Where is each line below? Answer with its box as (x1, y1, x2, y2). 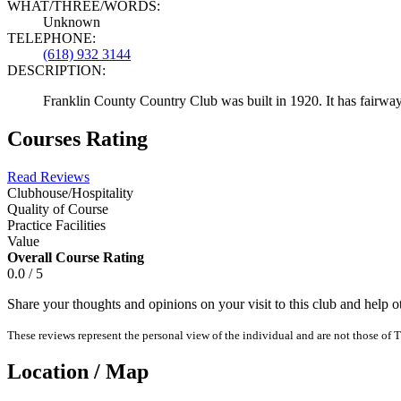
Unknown (43, 13, 100, 30)
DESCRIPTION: (7, 62, 106, 78)
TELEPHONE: (7, 30, 96, 46)
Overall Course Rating (7, 249, 144, 265)
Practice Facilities (7, 217, 106, 233)
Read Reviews (7, 168, 90, 184)
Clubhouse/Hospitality (7, 184, 133, 200)
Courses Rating (7, 126, 148, 150)
